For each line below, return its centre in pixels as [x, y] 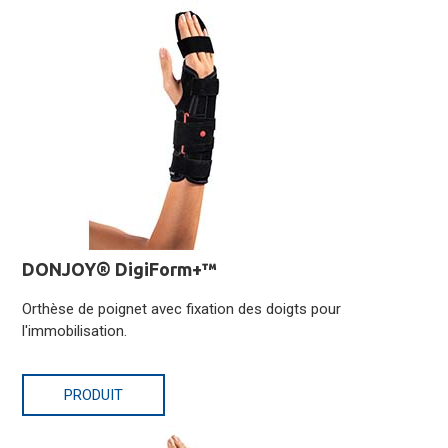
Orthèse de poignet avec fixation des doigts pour [182, 309]
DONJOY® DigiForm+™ [120, 269]
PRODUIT [94, 395]
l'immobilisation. [75, 331]
